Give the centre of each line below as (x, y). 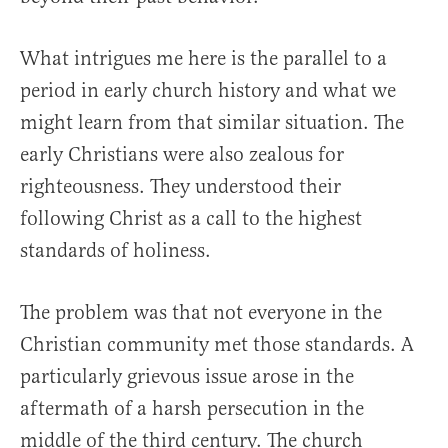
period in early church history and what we (208, 90)
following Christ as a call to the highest (191, 218)
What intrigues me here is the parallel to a (203, 58)
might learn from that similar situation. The (212, 122)
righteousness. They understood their (180, 186)
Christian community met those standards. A (217, 344)
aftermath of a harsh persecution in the (192, 408)
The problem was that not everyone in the (201, 312)
